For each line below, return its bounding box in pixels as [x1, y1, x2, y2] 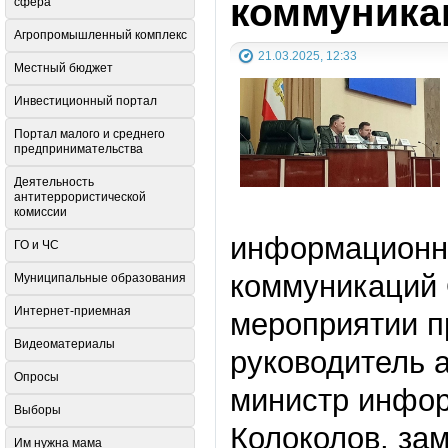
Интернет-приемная [14, 304, 131, 319]
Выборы [14, 403, 61, 418]
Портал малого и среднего [14, 127, 165, 142]
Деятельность [14, 175, 94, 190]
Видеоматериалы [14, 337, 115, 352]
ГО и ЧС [14, 238, 59, 253]
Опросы [14, 370, 59, 385]
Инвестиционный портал [14, 94, 157, 109]
